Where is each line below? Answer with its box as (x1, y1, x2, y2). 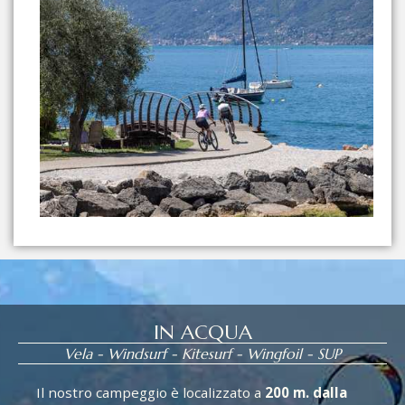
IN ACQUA (153, 320, 252, 345)
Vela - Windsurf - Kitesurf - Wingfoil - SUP (64, 344, 341, 363)
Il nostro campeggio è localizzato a (36, 383, 265, 402)
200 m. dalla (265, 383, 347, 402)
